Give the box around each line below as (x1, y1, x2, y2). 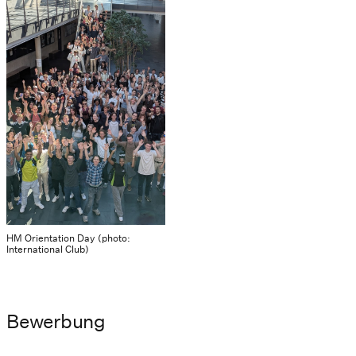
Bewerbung (6, 310, 106, 333)
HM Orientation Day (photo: (6, 231, 130, 246)
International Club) (6, 242, 89, 257)
